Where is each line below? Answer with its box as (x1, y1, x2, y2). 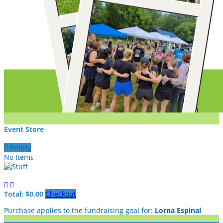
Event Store (4, 124, 44, 134)
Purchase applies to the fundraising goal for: (4, 205, 155, 215)
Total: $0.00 (4, 189, 45, 199)
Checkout (45, 189, 76, 199)
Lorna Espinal (155, 205, 201, 215)
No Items (4, 152, 34, 162)
